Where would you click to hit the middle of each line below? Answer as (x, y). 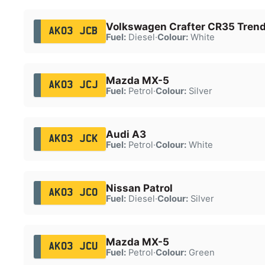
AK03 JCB (73, 31)
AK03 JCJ (73, 85)
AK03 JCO (73, 193)
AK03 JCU (73, 246)
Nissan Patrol (139, 188)
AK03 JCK (73, 139)
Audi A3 (126, 134)
